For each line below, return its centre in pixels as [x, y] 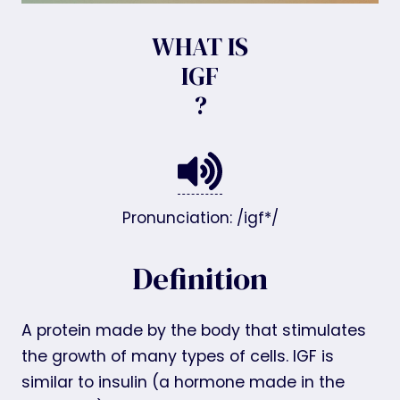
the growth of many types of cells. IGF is [178, 356]
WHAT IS [200, 46]
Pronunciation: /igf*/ [200, 218]
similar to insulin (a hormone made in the [183, 382]
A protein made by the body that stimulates [194, 330]
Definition [200, 279]
